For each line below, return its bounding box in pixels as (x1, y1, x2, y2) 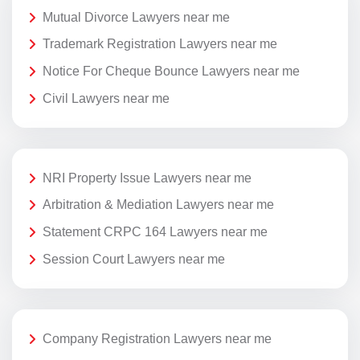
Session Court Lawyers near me (43, 252, 225, 266)
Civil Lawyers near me (43, 91, 170, 105)
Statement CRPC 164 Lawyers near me (43, 224, 268, 239)
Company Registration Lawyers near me (43, 331, 272, 346)
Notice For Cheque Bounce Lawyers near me (43, 63, 300, 78)
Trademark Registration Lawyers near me (43, 37, 277, 51)
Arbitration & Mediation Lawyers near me (43, 198, 274, 212)
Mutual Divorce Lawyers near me (43, 10, 230, 24)
